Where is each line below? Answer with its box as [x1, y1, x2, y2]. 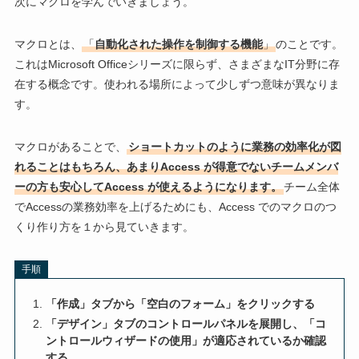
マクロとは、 [14, 38, 82, 51]
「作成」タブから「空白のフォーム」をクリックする [46, 297, 316, 311]
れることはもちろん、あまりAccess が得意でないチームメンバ [14, 160, 338, 174]
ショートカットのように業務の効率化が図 [127, 140, 341, 154]
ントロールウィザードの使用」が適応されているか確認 [46, 333, 327, 347]
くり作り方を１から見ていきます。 [14, 220, 194, 234]
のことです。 [275, 38, 343, 51]
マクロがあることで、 [14, 140, 127, 154]
